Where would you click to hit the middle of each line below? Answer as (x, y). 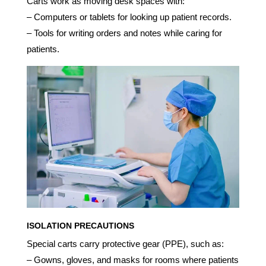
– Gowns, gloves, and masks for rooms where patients (132, 259)
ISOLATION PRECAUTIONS (80, 225)
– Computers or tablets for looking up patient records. (129, 17)
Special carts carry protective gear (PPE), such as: (125, 243)
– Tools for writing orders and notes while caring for (124, 33)
